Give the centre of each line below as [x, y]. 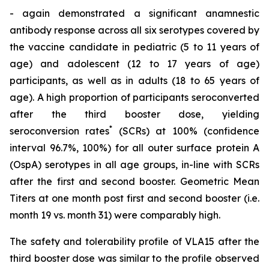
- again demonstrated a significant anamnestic [134, 14]
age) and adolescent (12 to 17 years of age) [134, 64]
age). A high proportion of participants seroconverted [134, 98]
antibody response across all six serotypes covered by [134, 30]
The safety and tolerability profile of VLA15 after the [134, 242]
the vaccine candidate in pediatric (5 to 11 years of [134, 47]
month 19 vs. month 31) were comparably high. [115, 215]
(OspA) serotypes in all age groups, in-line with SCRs [134, 165]
